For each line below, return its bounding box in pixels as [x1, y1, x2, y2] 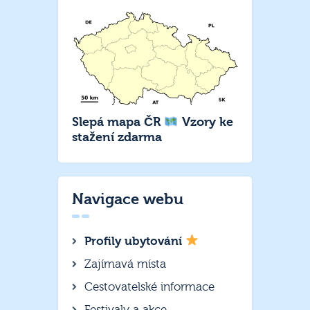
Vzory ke [178, 114, 233, 129]
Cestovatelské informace [84, 280, 215, 293]
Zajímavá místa [84, 257, 166, 271]
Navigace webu [72, 190, 183, 209]
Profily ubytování [84, 234, 185, 248]
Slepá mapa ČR [72, 114, 164, 129]
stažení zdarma [72, 129, 162, 145]
